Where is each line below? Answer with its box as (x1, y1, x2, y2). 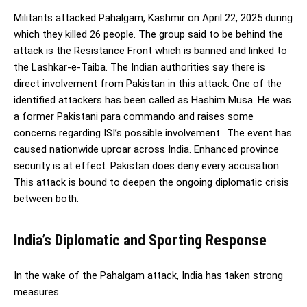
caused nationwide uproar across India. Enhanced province (14, 143, 279, 156)
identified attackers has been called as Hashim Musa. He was (14, 93, 291, 106)
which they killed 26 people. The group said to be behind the (14, 27, 283, 40)
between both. (14, 192, 84, 205)
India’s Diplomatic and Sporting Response (14, 231, 267, 249)
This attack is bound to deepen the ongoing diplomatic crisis (14, 175, 289, 188)
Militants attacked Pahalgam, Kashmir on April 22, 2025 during (14, 11, 293, 24)
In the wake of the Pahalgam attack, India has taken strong (14, 269, 283, 282)
